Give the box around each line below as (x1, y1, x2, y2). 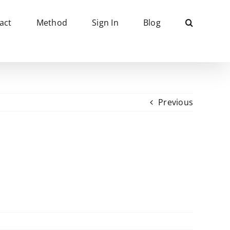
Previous (158, 97, 193, 108)
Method (36, 16, 68, 28)
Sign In (92, 16, 119, 28)
